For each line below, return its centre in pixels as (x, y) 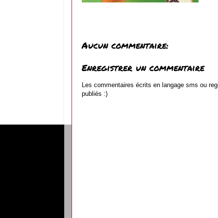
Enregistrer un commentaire (143, 68)
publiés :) (95, 94)
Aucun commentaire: (125, 45)
